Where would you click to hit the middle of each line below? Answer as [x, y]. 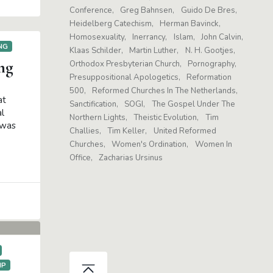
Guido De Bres [208, 11]
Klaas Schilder [95, 51]
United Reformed [185, 131]
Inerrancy [149, 37]
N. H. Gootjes [209, 51]
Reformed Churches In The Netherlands [164, 91]
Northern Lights [97, 118]
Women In [213, 145]
